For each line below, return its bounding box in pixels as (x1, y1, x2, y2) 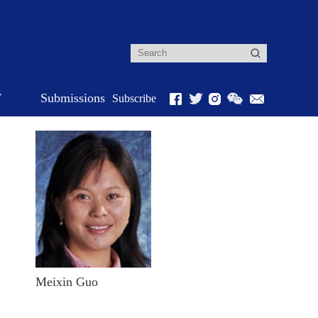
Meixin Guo (35, 275, 98, 290)
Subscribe (112, 92, 156, 104)
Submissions (40, 91, 105, 105)
